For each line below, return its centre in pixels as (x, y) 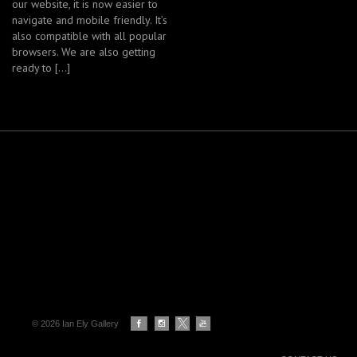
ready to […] (41, 68)
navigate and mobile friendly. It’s (91, 20)
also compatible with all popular (89, 36)
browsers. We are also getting (84, 52)
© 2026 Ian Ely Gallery (75, 324)
